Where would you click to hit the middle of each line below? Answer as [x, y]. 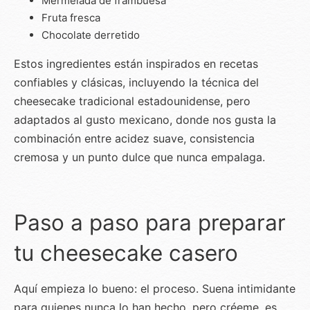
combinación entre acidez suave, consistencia [134, 139]
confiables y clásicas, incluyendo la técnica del [136, 83]
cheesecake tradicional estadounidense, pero [132, 101]
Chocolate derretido [91, 35]
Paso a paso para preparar [150, 223]
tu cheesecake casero [126, 253]
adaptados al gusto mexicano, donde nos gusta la [145, 120]
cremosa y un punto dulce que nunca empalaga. [139, 157]
